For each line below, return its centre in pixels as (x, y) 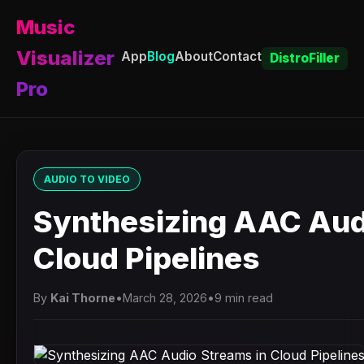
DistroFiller (305, 58)
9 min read (244, 298)
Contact (237, 56)
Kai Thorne (83, 298)
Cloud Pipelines (147, 258)
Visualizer (65, 58)
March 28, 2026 (165, 298)
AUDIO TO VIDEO (87, 179)
